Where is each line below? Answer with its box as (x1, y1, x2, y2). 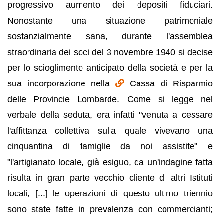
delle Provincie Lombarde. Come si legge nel (7, 94, 213, 104)
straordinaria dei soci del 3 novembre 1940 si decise (7, 47, 213, 57)
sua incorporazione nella (7, 79, 115, 88)
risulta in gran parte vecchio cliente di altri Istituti (7, 173, 213, 183)
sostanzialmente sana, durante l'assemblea (7, 31, 213, 41)
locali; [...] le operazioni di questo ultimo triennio (7, 189, 213, 198)
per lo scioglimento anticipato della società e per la (7, 63, 213, 73)
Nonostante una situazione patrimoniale (7, 16, 213, 26)
